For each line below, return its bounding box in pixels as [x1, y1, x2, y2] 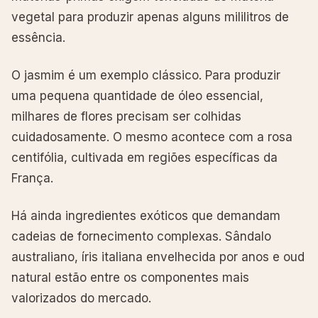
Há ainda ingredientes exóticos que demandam [11, 208, 280, 223]
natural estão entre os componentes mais [11, 270, 249, 285]
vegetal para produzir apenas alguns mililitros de [11, 9, 289, 24]
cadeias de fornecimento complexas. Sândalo [11, 229, 271, 243]
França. [11, 170, 53, 185]
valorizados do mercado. [11, 290, 151, 305]
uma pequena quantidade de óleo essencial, [11, 88, 263, 103]
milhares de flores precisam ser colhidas [11, 109, 241, 124]
